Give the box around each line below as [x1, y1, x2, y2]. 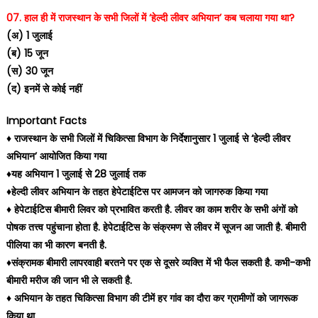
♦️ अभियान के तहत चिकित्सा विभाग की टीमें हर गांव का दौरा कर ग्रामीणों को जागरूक [6, 291, 297, 305]
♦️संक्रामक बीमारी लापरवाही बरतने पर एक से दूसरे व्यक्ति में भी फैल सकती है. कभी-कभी [6, 256, 310, 270]
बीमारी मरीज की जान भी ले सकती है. [6, 273, 132, 287]
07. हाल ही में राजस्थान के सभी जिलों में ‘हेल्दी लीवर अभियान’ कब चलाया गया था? [6, 11, 295, 25]
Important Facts [6, 114, 87, 128]
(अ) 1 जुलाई [6, 28, 53, 43]
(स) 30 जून [6, 64, 53, 78]
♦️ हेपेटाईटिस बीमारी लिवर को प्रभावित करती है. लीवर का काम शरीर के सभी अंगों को [6, 202, 297, 216]
